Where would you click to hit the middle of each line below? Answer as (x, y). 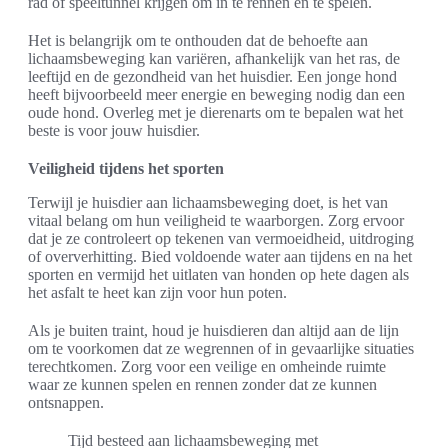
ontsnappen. (66, 402)
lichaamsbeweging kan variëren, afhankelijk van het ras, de (214, 58)
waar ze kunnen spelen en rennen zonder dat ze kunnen (202, 384)
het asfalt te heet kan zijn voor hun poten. (157, 292)
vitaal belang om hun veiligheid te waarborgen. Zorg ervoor (216, 220)
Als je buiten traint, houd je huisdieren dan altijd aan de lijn (213, 330)
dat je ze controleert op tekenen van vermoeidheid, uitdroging (221, 238)
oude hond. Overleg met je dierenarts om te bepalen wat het (215, 112)
